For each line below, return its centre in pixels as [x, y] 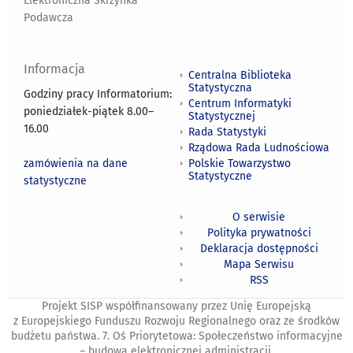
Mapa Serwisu [259, 265]
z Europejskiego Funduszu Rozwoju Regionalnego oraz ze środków [176, 321]
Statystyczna [220, 88]
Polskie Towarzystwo [240, 164]
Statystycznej [222, 117]
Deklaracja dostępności [259, 249]
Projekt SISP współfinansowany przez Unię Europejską [176, 307]
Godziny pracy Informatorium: [98, 95]
